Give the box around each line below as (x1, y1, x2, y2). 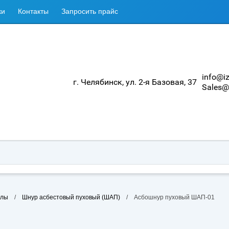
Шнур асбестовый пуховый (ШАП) (22, 194, 120, 201)
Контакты (18, 7, 49, 15)
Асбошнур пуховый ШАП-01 (134, 194, 215, 201)
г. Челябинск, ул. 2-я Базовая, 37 (73, 77, 197, 87)
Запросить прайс (61, 7, 118, 15)
